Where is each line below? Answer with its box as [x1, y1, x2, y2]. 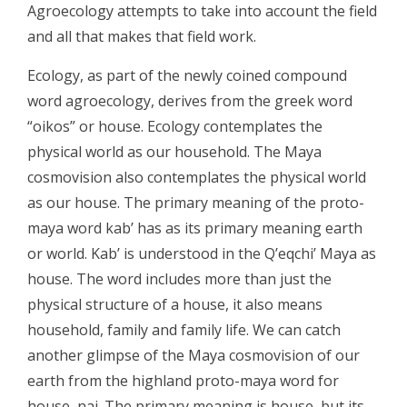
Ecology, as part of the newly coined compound [27, 65, 347, 85]
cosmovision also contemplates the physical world [27, 166, 366, 187]
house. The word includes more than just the [27, 268, 332, 289]
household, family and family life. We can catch [27, 319, 341, 340]
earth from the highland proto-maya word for [27, 370, 339, 391]
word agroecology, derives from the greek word [27, 90, 352, 111]
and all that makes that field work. [27, 25, 256, 46]
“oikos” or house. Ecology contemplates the [27, 115, 323, 136]
